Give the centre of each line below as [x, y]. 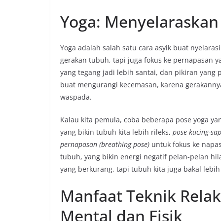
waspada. [76, 97]
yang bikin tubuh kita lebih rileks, [116, 132]
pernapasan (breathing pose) [105, 145]
